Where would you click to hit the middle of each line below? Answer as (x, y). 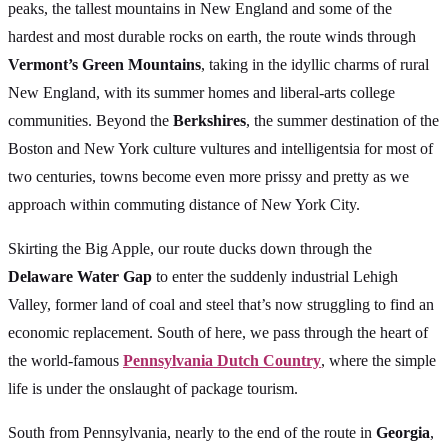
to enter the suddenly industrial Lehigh (275, 276)
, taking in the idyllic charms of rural (315, 64)
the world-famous (65, 360)
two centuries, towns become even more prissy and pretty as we (208, 176)
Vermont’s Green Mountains (104, 64)
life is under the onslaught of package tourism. (153, 388)
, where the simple (378, 360)
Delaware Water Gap (80, 276)
